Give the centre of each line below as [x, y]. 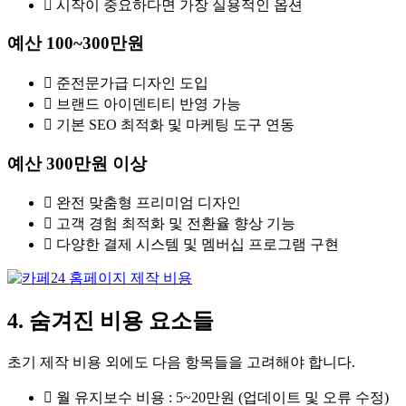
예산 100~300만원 [76, 43]
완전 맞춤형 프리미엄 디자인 [149, 203]
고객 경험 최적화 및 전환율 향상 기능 [176, 224]
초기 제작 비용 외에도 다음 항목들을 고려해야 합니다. [181, 362]
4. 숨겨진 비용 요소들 [111, 321]
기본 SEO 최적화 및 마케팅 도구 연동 [175, 125]
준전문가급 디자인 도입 [132, 83]
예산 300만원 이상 [77, 163]
